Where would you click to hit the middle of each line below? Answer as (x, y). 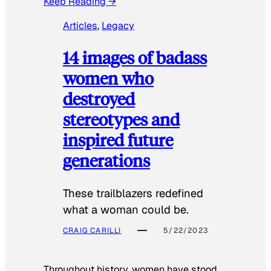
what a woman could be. (126, 209)
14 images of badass (135, 57)
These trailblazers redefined (133, 193)
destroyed (99, 99)
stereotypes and (121, 119)
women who (108, 78)
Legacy (118, 25)
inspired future (118, 140)
